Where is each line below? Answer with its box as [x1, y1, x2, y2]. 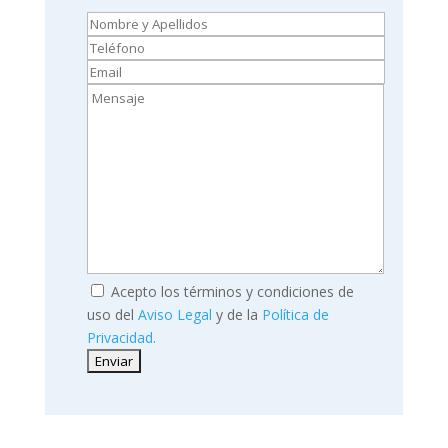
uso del [86, 304, 138, 324]
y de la [211, 304, 262, 324]
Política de [261, 304, 329, 324]
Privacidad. [86, 327, 156, 347]
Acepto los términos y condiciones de [106, 281, 354, 301]
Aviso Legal [137, 304, 212, 324]
